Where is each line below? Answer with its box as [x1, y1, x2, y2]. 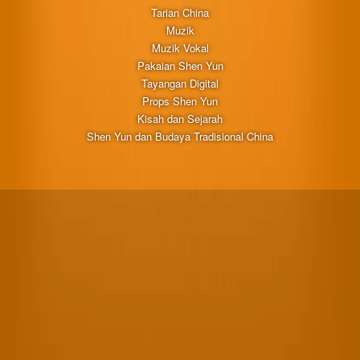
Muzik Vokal [151, 39, 209, 55]
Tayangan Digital [141, 75, 219, 91]
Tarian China [151, 4, 209, 20]
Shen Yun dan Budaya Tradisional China [87, 128, 273, 144]
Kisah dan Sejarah [137, 110, 223, 126]
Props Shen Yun [142, 92, 218, 108]
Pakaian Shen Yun [137, 57, 223, 73]
